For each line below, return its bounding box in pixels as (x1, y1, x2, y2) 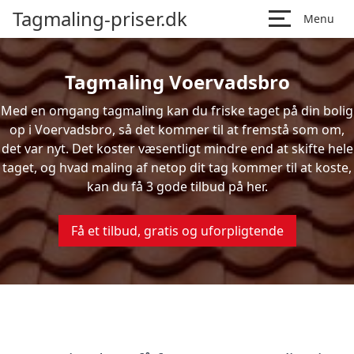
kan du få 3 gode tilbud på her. (86, 178, 268, 195)
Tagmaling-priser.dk (13, 6, 187, 32)
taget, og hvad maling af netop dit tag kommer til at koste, (2, 159, 352, 176)
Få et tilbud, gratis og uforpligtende (70, 222, 284, 239)
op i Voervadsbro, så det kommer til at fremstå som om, (9, 121, 345, 138)
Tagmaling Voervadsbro (64, 69, 290, 95)
